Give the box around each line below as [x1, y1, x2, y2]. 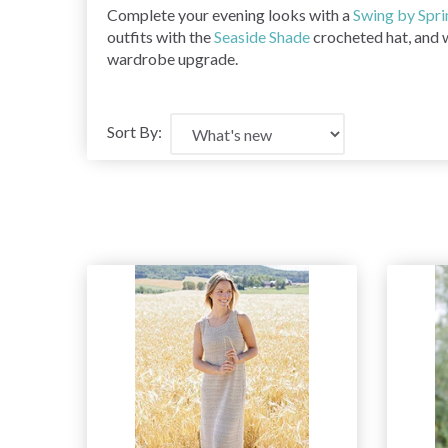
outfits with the [107, 27, 214, 47]
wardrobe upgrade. [107, 49, 238, 69]
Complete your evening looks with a [107, 5, 353, 25]
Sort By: [107, 122, 162, 142]
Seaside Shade [214, 27, 310, 47]
